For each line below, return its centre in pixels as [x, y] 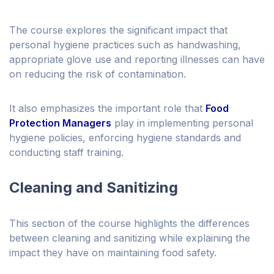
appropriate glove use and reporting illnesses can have [137, 60]
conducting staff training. [66, 153]
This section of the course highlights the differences [129, 224]
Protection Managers [60, 123]
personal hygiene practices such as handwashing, [125, 45]
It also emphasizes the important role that [107, 109]
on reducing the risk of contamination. [99, 74]
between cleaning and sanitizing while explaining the [130, 238]
